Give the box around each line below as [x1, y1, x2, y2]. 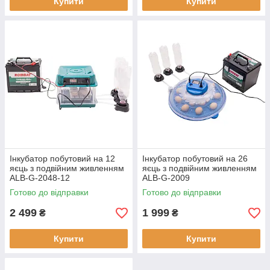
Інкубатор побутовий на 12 [10, 154, 115, 163]
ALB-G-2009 [142, 173, 190, 183]
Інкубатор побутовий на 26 [142, 154, 248, 163]
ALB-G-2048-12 [10, 173, 70, 183]
